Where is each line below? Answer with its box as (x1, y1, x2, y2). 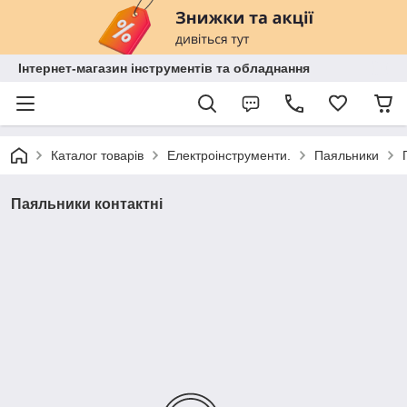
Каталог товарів (51, 148, 144, 163)
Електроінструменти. (167, 148, 291, 163)
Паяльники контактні (11, 196, 163, 212)
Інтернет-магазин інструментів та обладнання (18, 61, 310, 75)
